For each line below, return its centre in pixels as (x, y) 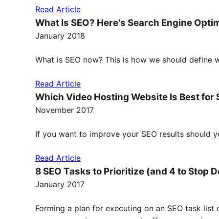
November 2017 (65, 110)
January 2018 (60, 36)
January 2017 (60, 184)
